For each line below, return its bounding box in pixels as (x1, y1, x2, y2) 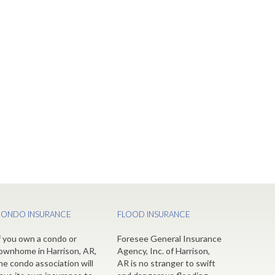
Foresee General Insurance (117, 233, 222, 244)
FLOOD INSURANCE (117, 209, 190, 219)
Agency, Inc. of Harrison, (117, 246, 210, 256)
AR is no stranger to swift (117, 258, 215, 268)
